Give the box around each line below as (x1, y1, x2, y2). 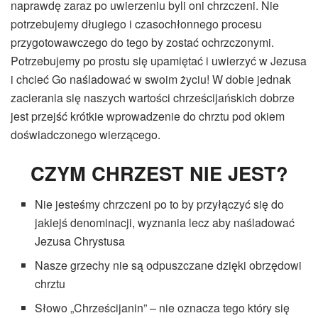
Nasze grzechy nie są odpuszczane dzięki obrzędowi (35, 257, 302, 274)
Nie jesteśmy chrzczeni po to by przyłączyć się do (35, 196, 285, 213)
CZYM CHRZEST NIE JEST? (30, 158, 288, 187)
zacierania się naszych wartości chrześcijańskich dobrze (11, 89, 295, 106)
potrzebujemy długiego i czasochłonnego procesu (11, 15, 262, 32)
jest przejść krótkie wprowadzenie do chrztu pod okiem (11, 107, 285, 124)
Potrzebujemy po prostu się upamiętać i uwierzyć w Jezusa (11, 52, 307, 69)
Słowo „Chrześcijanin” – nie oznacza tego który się (35, 300, 290, 317)
